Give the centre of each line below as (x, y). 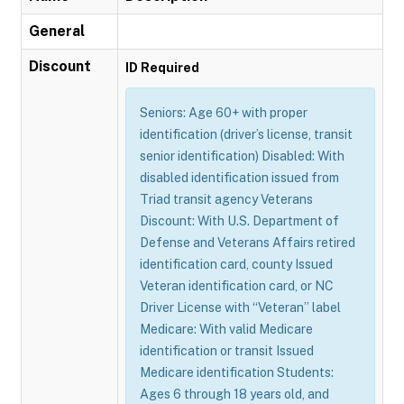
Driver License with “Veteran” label (240, 308)
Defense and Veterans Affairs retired (248, 243)
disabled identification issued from (239, 178)
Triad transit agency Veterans (226, 199)
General (57, 31)
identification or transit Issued (227, 351)
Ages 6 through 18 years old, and (234, 394)
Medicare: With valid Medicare (226, 329)
